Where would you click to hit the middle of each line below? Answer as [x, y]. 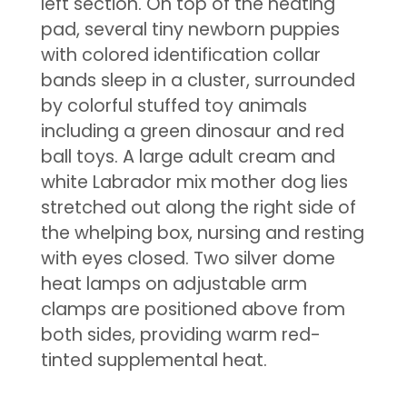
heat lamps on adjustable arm [174, 283]
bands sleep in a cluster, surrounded [198, 80]
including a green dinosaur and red [192, 131]
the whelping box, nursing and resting [202, 233]
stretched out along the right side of [198, 207]
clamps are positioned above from [193, 309]
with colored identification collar [180, 55]
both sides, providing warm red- [180, 334]
